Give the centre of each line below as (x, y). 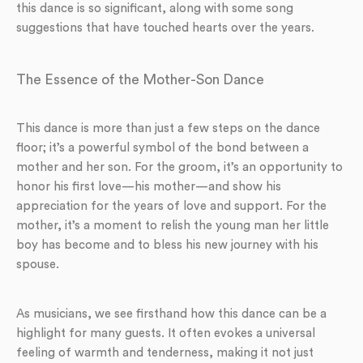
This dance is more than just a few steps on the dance (168, 128)
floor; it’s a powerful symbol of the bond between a (162, 148)
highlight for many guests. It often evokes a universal (166, 333)
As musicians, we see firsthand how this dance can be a (171, 314)
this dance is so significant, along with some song (155, 9)
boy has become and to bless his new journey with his (167, 245)
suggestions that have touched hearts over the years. (165, 28)
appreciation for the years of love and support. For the (171, 206)
